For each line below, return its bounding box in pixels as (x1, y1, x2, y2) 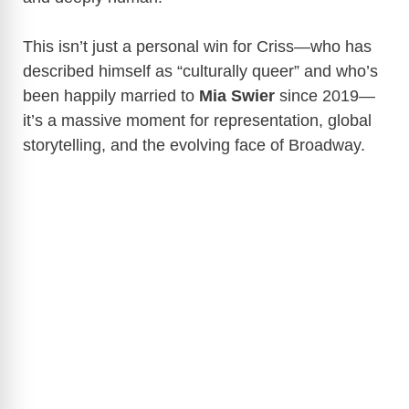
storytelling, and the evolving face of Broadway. (23, 136, 365, 155)
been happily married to (23, 87, 199, 106)
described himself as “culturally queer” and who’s (23, 62, 378, 81)
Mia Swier (199, 87, 275, 106)
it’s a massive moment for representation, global (23, 111, 372, 131)
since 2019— (275, 87, 375, 106)
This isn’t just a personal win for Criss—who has (23, 37, 372, 57)
